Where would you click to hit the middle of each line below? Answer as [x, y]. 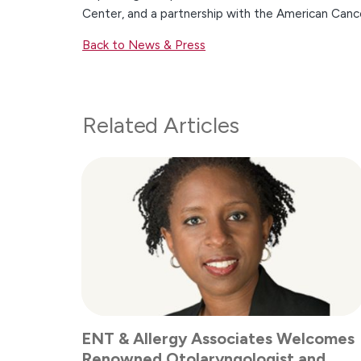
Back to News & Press [144, 46]
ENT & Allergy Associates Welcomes [218, 338]
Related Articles [161, 125]
